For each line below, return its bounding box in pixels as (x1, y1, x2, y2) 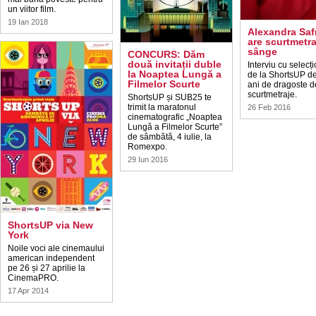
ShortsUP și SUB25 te (128, 92, 212, 102)
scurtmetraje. (248, 90, 297, 99)
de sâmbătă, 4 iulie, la (128, 132, 212, 142)
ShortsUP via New (8, 219, 93, 231)
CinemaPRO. (8, 273, 59, 283)
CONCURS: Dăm (128, 49, 205, 60)
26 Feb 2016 (248, 103, 291, 111)
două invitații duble (128, 59, 221, 70)
